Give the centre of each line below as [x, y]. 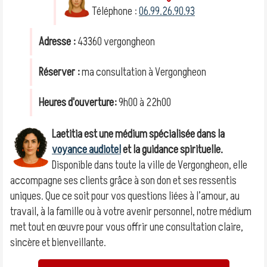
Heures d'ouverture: [78, 103]
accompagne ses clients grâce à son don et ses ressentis [123, 181]
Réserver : [59, 72]
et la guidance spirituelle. [172, 150]
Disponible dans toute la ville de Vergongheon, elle [150, 165]
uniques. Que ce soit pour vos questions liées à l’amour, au [125, 196]
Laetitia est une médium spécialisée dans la [138, 134]
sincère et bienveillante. [58, 243]
